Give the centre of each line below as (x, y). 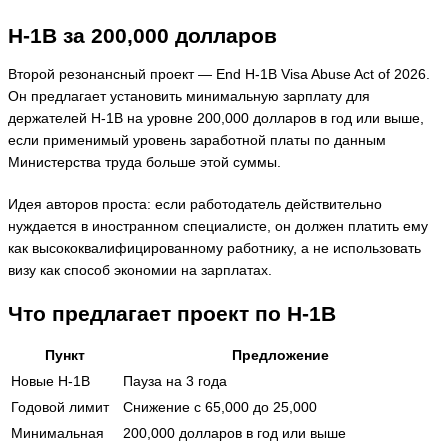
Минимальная (57, 433)
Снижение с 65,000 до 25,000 (220, 407)
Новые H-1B (50, 381)
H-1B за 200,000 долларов (142, 35)
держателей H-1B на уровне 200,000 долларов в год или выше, (216, 118)
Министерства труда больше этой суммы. (144, 162)
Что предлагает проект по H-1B (172, 313)
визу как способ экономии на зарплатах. (140, 271)
